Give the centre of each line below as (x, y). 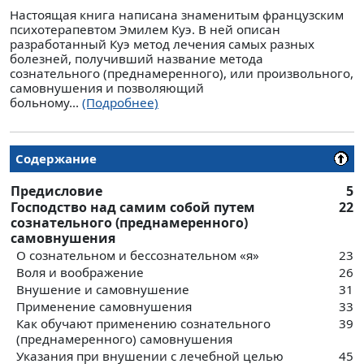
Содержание (56, 159)
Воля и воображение (80, 273)
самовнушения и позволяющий (107, 87)
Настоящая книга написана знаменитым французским (177, 14)
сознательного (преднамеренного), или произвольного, (182, 73)
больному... (46, 102)
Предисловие (56, 191)
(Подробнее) (120, 102)
